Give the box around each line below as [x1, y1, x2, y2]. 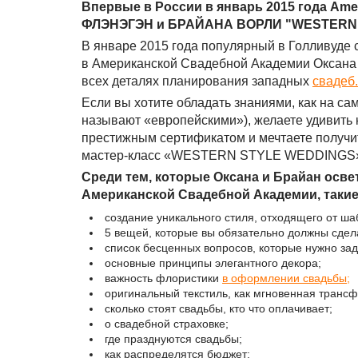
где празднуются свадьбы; [105, 332, 242, 345]
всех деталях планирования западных [82, 74, 312, 88]
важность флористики [105, 272, 222, 284]
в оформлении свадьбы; [222, 272, 350, 284]
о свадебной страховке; [105, 317, 229, 330]
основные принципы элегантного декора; [105, 257, 321, 269]
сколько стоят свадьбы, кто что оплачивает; [105, 302, 332, 315]
